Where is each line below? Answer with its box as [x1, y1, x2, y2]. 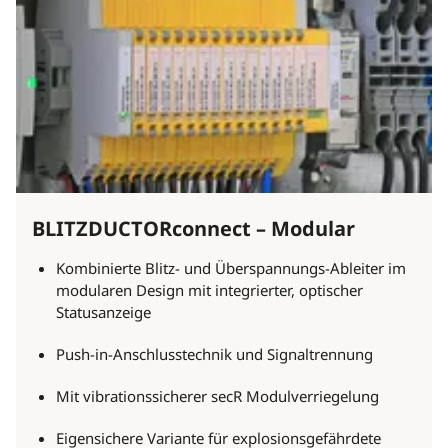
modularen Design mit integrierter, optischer [56, 280, 363, 301]
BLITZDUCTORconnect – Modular [32, 215, 355, 243]
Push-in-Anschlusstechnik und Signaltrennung [56, 344, 373, 365]
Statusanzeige [56, 302, 151, 323]
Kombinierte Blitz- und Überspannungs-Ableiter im [56, 258, 406, 279]
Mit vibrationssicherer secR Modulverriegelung [56, 386, 379, 407]
